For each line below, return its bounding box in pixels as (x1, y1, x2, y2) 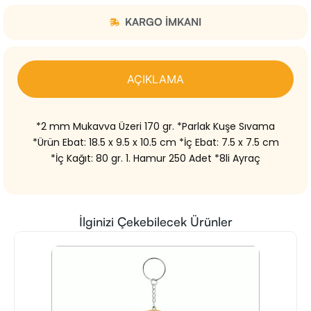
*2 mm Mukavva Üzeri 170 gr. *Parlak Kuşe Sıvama (36, 119, 275, 133)
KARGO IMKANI (125, 15, 202, 28)
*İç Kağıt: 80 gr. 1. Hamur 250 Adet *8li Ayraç (51, 151, 260, 165)
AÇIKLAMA (127, 72, 184, 86)
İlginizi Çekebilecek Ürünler (78, 213, 233, 229)
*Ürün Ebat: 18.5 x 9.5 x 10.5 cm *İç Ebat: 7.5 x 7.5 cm (32, 135, 279, 149)
